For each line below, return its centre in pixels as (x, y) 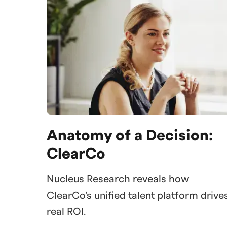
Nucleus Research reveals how (118, 180)
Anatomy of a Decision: (130, 136)
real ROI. (66, 212)
